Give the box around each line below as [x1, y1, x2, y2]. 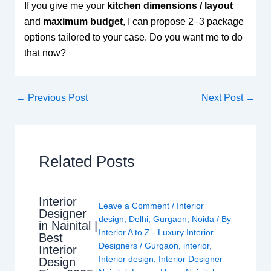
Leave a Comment [98, 200, 169, 211]
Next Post [201, 92, 246, 103]
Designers [98, 240, 140, 250]
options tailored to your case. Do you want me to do [24, 31, 243, 42]
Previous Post [25, 92, 88, 103]
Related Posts [38, 152, 135, 171]
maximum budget [42, 16, 123, 27]
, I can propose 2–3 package [122, 16, 244, 27]
